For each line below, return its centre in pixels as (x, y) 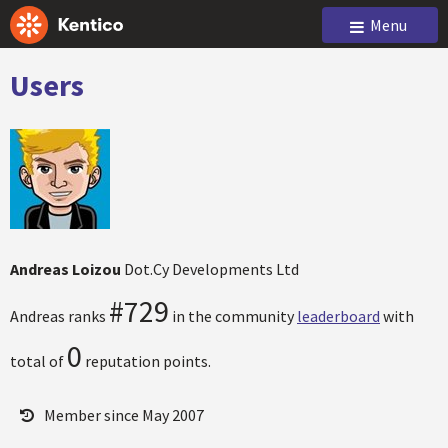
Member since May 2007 (124, 415)
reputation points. (146, 361)
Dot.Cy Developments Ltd (211, 269)
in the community (233, 316)
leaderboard (338, 316)
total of (38, 361)
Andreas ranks (59, 316)
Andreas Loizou (67, 269)
